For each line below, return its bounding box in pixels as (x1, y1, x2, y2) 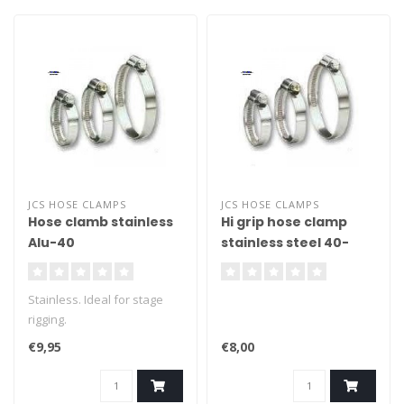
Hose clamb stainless (28, 213, 173, 231)
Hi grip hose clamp (221, 213, 347, 231)
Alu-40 (28, 234, 75, 252)
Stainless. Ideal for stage (28, 291, 163, 308)
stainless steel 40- (221, 234, 349, 252)
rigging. (28, 311, 67, 327)
